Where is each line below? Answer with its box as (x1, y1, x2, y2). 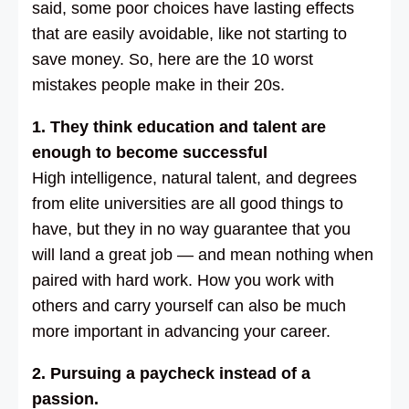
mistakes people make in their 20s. (32, 75, 285, 94)
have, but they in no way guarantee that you (32, 219, 351, 238)
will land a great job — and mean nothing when (32, 245, 373, 264)
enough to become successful (32, 142, 267, 162)
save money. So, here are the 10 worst (32, 49, 313, 68)
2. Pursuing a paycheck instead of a (32, 363, 310, 383)
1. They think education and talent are (32, 117, 326, 136)
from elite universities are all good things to (32, 194, 343, 213)
